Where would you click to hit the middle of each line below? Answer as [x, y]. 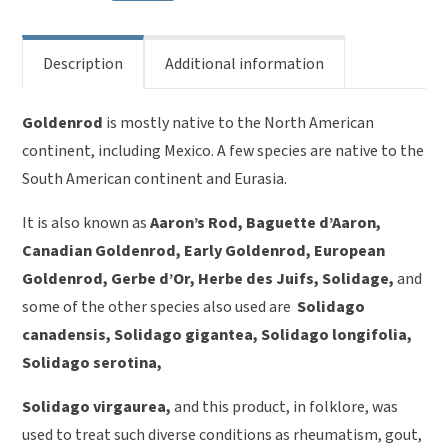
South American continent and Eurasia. [155, 178]
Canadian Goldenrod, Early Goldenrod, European [204, 250]
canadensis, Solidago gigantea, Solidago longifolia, [217, 334]
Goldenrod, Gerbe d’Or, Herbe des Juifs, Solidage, [208, 278]
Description [83, 63]
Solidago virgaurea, [97, 406]
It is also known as [86, 222]
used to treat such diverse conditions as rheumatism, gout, [222, 434]
